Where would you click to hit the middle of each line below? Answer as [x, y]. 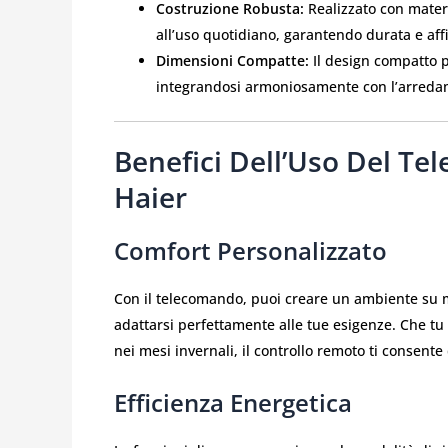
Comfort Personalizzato [250, 251]
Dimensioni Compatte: [232, 61]
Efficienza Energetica [233, 402]
